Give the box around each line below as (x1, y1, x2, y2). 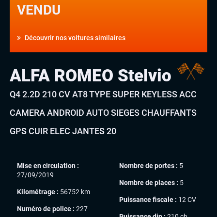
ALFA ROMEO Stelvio (10, 65, 176, 86)
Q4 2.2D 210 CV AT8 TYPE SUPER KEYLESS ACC (10, 89, 197, 99)
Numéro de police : (17, 204, 75, 213)
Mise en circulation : (17, 161, 79, 170)
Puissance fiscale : (119, 195, 177, 203)
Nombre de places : (119, 178, 178, 186)
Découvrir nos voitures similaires (23, 33, 125, 42)
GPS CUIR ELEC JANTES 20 (10, 125, 116, 136)
